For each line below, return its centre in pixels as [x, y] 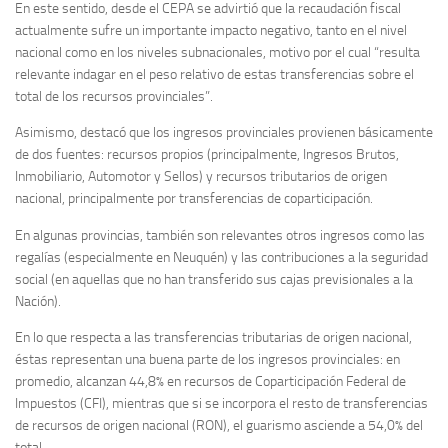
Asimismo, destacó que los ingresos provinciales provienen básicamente [224, 133]
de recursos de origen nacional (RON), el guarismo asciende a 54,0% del [219, 425]
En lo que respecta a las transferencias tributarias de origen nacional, [213, 337]
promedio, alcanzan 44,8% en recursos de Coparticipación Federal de [210, 381]
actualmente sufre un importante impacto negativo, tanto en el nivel [211, 31]
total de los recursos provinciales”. [114, 97]
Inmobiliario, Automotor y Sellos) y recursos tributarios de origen [201, 177]
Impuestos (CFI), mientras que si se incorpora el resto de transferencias [221, 403]
